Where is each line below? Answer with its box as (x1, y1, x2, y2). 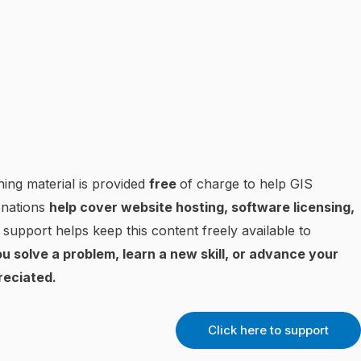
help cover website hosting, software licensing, (49, 199, 355, 216)
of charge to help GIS (180, 176, 313, 193)
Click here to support (208, 322, 329, 338)
